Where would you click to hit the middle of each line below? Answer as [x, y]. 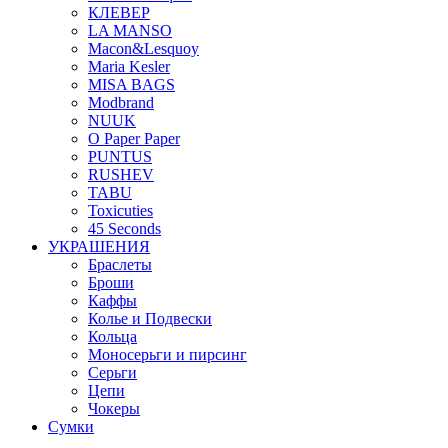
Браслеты [120, 264]
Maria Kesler [129, 66]
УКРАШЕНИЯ [99, 246]
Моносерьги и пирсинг [167, 354]
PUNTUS [120, 156]
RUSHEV [121, 174]
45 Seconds [124, 228]
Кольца [112, 336]
